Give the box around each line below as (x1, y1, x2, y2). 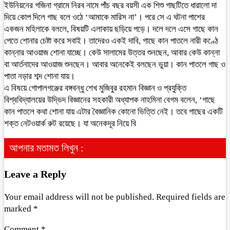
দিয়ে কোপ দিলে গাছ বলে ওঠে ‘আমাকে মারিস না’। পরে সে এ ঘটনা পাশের (4, 12, 205, 22)
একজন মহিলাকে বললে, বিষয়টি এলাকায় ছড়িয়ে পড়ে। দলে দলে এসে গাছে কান (4, 24, 218, 34)
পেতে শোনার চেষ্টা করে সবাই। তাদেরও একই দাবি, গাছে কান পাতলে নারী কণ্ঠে (4, 36, 218, 46)
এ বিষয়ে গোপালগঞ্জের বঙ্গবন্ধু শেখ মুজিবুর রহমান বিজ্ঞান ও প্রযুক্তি (4, 83, 186, 93)
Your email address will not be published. (4, 191, 154, 202)
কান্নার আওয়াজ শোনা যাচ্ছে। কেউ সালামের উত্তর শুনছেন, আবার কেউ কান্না (4, 48, 220, 57)
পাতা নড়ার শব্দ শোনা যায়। (4, 71, 75, 81)
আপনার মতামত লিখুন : (9, 142, 84, 154)
